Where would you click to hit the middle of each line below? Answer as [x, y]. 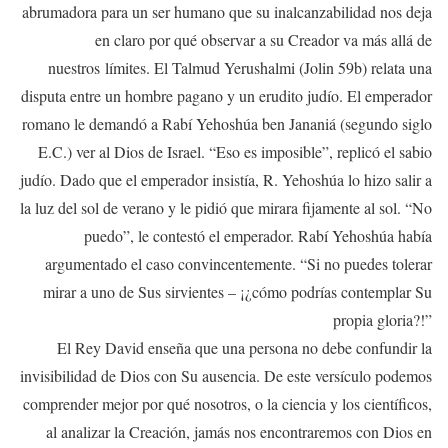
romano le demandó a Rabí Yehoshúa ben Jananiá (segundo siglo [227, 124]
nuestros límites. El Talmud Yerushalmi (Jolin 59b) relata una [240, 68]
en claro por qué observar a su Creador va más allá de [263, 40]
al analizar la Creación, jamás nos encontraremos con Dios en [239, 432]
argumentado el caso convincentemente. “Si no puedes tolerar [238, 264]
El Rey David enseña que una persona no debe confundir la [244, 348]
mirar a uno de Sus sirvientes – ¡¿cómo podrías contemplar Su [237, 292]
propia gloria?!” [382, 320]
